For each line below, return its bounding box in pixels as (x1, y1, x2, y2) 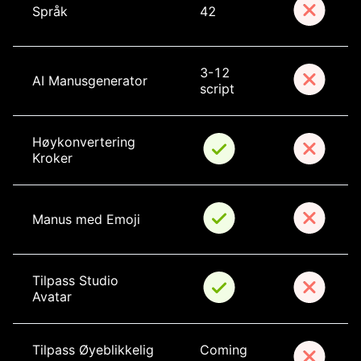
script (200, 81, 234, 98)
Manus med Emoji (32, 211, 140, 228)
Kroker (32, 150, 73, 167)
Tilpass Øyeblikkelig (32, 342, 158, 359)
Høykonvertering (32, 134, 139, 151)
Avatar (32, 288, 72, 305)
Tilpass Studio (32, 272, 122, 289)
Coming (200, 342, 251, 359)
